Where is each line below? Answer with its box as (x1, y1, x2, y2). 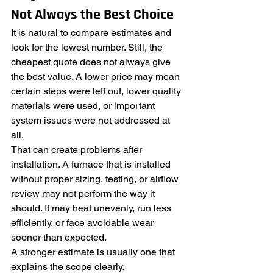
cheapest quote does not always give (11, 56, 173, 68)
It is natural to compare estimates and (11, 27, 174, 38)
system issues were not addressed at (11, 115, 172, 126)
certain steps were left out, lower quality (11, 85, 183, 97)
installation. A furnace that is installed (11, 158, 173, 170)
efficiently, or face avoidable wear (11, 217, 156, 229)
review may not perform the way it (11, 188, 157, 199)
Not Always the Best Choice (11, 8, 174, 23)
